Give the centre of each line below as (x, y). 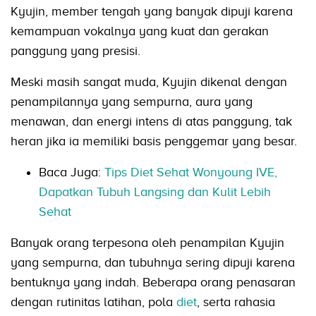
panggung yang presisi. (75, 51)
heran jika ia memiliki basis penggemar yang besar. (154, 141)
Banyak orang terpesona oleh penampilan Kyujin (147, 243)
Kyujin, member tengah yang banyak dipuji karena (152, 12)
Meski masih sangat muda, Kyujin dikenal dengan (149, 82)
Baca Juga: (72, 172)
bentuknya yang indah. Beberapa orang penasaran (153, 282)
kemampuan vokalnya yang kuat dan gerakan (140, 31)
